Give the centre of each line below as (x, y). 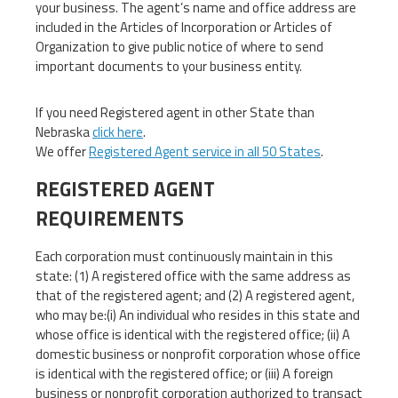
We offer (62, 151)
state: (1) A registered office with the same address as (193, 275)
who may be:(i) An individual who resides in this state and (198, 314)
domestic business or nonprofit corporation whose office (198, 354)
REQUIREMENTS (110, 218)
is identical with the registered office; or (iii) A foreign (184, 373)
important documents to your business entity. (169, 66)
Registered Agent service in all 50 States (205, 151)
